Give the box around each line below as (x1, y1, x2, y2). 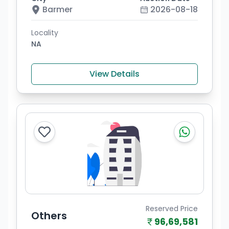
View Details (89, 68, 140, 80)
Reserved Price (146, 203, 198, 214)
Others (31, 209, 67, 223)
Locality (31, 28, 58, 38)
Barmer (42, 4, 73, 15)
